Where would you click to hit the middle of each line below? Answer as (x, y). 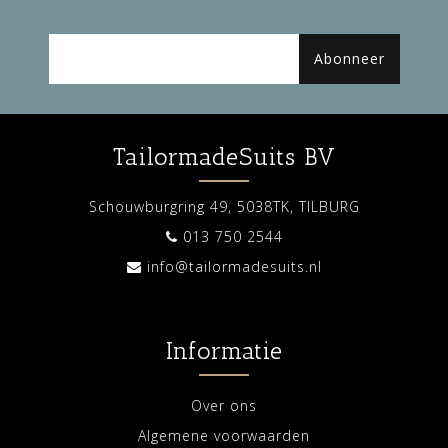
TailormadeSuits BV (224, 157)
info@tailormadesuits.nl (234, 267)
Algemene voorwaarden (224, 436)
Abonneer (349, 59)
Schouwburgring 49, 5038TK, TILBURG (224, 207)
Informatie (224, 351)
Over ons (224, 406)
